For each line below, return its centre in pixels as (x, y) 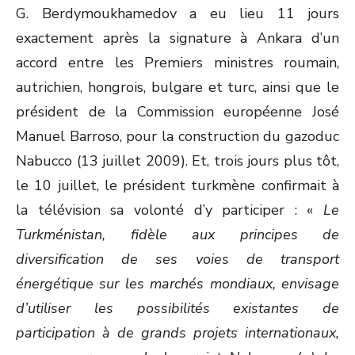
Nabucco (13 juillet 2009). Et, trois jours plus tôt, (177, 161)
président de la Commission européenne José (177, 112)
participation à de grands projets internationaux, (177, 333)
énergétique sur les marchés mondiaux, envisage (177, 284)
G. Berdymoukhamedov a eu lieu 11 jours (177, 13)
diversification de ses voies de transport (177, 259)
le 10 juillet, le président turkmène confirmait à (177, 185)
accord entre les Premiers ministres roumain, (177, 63)
